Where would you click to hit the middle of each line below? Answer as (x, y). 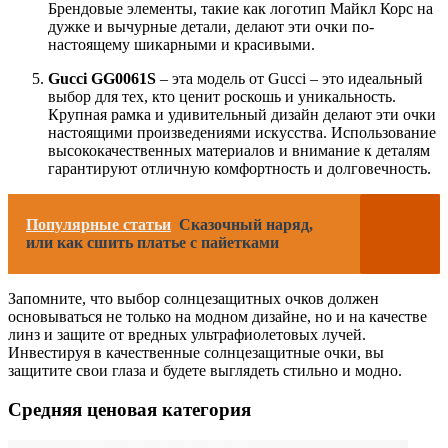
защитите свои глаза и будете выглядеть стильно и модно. (205, 371)
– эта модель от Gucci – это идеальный (289, 79)
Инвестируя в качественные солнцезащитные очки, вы (196, 353)
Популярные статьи (98, 225)
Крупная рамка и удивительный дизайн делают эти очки (242, 115)
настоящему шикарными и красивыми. (181, 45)
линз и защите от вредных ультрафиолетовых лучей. (187, 335)
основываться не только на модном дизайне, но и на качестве (217, 317)
